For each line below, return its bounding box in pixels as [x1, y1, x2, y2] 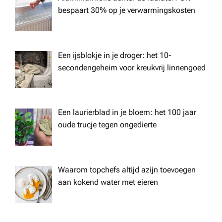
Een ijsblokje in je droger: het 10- [58, 50, 171, 60]
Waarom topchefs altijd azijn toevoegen [58, 165, 196, 175]
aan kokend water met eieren [58, 177, 158, 187]
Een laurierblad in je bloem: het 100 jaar [58, 108, 196, 117]
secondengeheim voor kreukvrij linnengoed [58, 62, 206, 72]
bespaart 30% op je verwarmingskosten [58, 5, 195, 15]
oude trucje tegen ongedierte [58, 120, 157, 130]
